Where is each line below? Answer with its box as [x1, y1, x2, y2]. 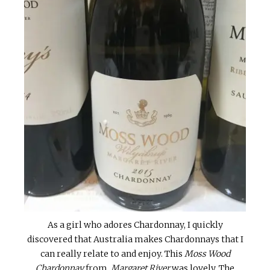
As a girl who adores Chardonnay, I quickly [47, 219, 223, 230]
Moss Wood [184, 248, 230, 259]
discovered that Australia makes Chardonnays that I [27, 233, 243, 245]
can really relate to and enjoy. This [40, 248, 184, 259]
